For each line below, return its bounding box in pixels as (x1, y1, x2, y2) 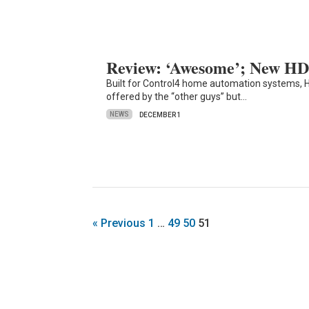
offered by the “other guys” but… (106, 90, 248, 102)
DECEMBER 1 (139, 110, 182, 119)
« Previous (92, 217, 146, 230)
